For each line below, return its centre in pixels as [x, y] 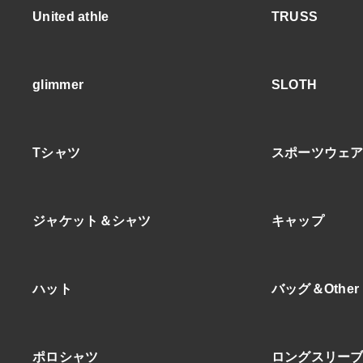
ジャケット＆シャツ [92, 221]
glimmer [58, 85]
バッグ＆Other [315, 289]
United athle [71, 17]
